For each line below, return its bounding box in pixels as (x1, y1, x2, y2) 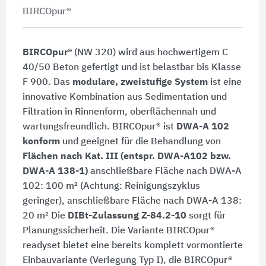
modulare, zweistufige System (72, 77, 208, 87)
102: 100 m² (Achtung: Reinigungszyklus (22, 181, 200, 191)
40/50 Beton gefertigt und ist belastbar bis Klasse (22, 62, 241, 72)
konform (22, 137, 60, 147)
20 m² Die (22, 211, 68, 221)
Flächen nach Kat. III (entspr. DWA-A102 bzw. (22, 151, 231, 161)
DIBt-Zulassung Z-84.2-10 (67, 211, 186, 221)
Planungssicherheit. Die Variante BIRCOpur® (22, 226, 215, 236)
